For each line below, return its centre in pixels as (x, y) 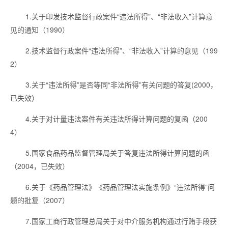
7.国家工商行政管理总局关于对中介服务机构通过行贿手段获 (121, 221)
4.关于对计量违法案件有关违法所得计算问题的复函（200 (117, 119)
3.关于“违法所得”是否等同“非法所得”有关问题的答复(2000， (121, 84)
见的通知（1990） (40, 30)
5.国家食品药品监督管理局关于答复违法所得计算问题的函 (118, 153)
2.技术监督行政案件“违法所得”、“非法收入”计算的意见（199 (122, 50)
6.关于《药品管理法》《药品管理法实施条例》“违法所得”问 (120, 187)
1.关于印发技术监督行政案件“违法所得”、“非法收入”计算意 (119, 16)
